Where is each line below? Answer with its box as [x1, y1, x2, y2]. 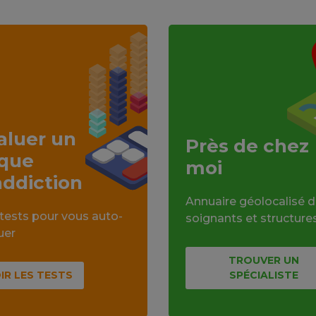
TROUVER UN [229, 253, 299, 267]
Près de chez [186, 134, 309, 157]
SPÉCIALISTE [229, 268, 298, 281]
